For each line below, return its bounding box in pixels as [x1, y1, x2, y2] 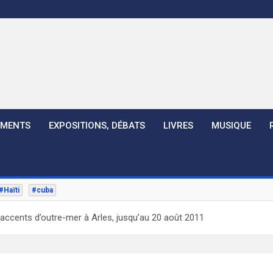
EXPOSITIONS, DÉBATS [49, 120, 145, 131]
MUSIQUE [211, 120, 251, 131]
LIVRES [163, 120, 193, 131]
